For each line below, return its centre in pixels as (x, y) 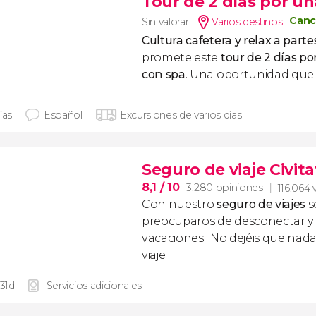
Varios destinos (247, 22)
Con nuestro (180, 204)
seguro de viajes (261, 204)
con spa (164, 74)
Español (63, 115)
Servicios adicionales (94, 286)
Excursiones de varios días (181, 115)
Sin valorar (165, 22)
